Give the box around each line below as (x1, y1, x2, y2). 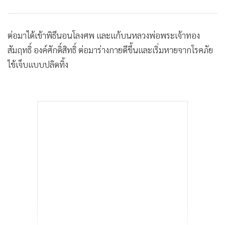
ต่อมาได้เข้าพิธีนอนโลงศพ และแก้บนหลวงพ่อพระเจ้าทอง (8, 30, 200, 41)
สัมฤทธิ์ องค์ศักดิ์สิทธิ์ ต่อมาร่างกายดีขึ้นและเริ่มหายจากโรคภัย (8, 44, 213, 56)
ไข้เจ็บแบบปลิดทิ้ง (8, 59, 68, 70)
